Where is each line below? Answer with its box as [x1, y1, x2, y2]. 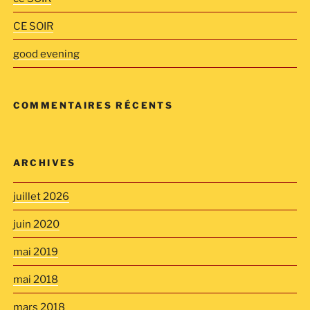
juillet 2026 [12, 190, 69, 203]
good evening [12, 47, 80, 60]
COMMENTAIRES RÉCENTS [12, 100, 174, 111]
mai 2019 [12, 245, 58, 258]
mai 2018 [12, 273, 58, 286]
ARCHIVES [12, 156, 76, 168]
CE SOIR [12, 19, 53, 33]
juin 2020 [12, 217, 60, 230]
